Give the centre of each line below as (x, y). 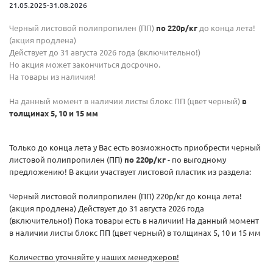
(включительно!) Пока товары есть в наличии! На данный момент (134, 220)
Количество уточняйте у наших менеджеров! (94, 257)
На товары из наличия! (52, 76)
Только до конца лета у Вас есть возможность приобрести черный (135, 147)
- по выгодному (196, 159)
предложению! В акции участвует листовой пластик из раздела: (130, 172)
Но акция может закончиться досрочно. (85, 64)
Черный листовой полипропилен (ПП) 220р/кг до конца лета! (126, 196)
